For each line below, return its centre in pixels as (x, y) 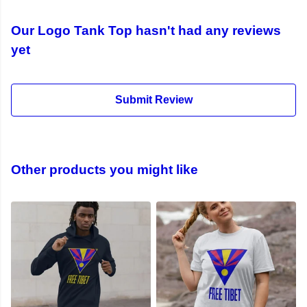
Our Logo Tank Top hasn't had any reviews (146, 31)
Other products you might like (105, 170)
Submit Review (153, 100)
